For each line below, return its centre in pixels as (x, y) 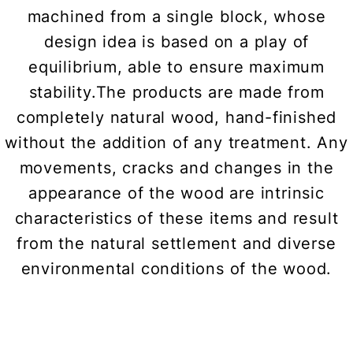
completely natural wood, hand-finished (176, 118)
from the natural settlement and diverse (176, 244)
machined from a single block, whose (176, 17)
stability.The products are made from (176, 93)
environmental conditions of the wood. (176, 269)
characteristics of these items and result (176, 219)
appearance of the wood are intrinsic (176, 193)
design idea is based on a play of (176, 42)
